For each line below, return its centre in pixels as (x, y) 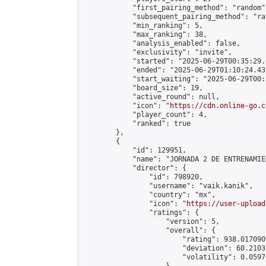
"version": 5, (151, 221)
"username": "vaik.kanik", (168, 186)
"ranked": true (137, 123)
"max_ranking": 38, (145, 34)
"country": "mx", (149, 195)
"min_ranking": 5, (143, 26)
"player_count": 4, (145, 115)
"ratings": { (141, 213)
